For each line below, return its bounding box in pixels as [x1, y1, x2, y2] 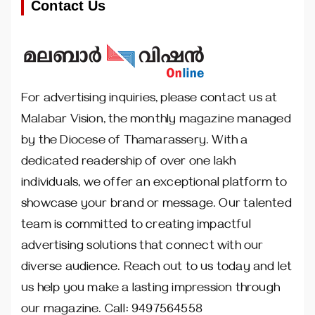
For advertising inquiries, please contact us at [21, 92, 278, 108]
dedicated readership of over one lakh [21, 155, 236, 172]
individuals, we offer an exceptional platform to [21, 176, 288, 193]
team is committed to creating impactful [21, 219, 251, 235]
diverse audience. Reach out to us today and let [21, 261, 292, 277]
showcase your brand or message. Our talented [21, 198, 292, 214]
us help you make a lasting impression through [21, 282, 281, 298]
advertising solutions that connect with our [21, 240, 264, 256]
